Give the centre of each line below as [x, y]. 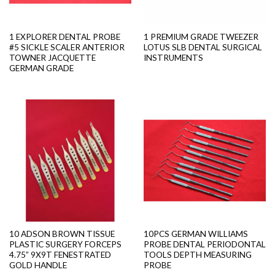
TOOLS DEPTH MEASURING [197, 255]
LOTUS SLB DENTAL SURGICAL [203, 47]
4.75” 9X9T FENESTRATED [60, 255]
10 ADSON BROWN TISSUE [62, 234]
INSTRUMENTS [173, 57]
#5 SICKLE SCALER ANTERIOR [67, 47]
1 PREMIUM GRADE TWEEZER [201, 37]
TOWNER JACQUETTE [52, 57]
